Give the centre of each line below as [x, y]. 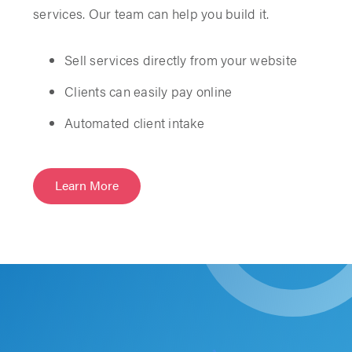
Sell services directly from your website [181, 59]
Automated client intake [134, 122]
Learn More [87, 185]
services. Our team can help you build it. [151, 13]
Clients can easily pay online [148, 91]
